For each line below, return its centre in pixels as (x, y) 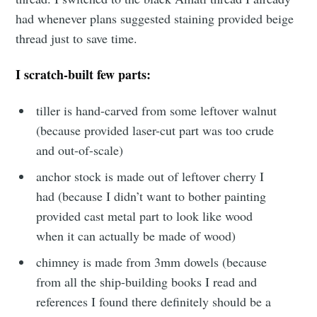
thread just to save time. (77, 38)
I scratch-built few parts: (83, 74)
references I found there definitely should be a (154, 301)
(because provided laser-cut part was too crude (155, 130)
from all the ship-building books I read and (147, 281)
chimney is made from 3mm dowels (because (152, 261)
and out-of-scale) (80, 150)
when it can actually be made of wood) (136, 235)
